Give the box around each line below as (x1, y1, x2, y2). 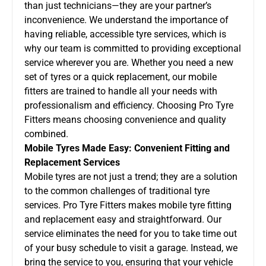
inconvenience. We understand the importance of (24, 14, 229, 26)
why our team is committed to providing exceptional (24, 42, 241, 54)
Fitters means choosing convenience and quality (24, 113, 226, 125)
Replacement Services (24, 156, 120, 168)
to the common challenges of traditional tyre (24, 185, 210, 197)
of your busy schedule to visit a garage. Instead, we (24, 242, 237, 254)
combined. (24, 128, 68, 140)
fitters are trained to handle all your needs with (24, 85, 217, 97)
